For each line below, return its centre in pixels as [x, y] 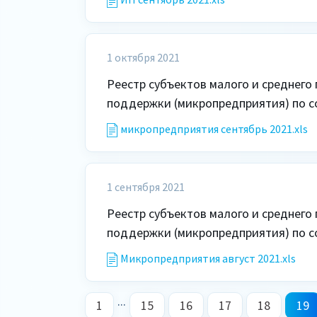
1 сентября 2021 [146, 187]
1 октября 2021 [143, 57]
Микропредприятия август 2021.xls [208, 258]
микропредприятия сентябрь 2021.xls [214, 129]
